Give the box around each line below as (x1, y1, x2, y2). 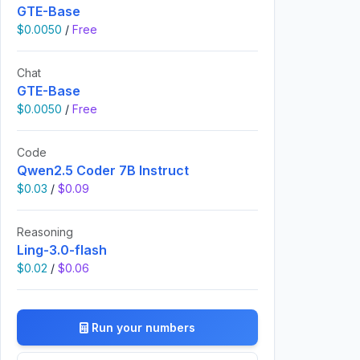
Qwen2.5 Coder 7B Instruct (17, 162, 189, 179)
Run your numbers (92, 321, 195, 335)
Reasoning (17, 225, 73, 239)
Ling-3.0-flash (17, 242, 107, 259)
